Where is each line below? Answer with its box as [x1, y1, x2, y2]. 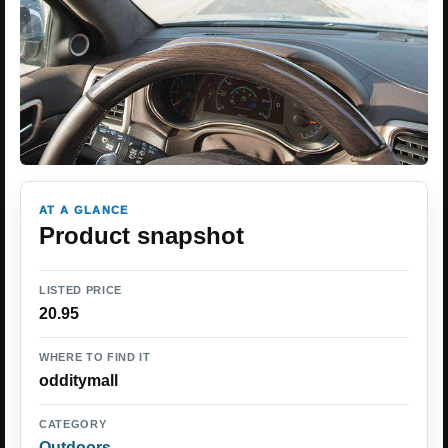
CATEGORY [39, 417, 107, 430]
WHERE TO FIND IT [39, 350, 151, 363]
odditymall [39, 371, 118, 389]
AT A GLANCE [39, 203, 129, 216]
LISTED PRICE [39, 283, 122, 296]
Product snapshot [39, 221, 244, 249]
